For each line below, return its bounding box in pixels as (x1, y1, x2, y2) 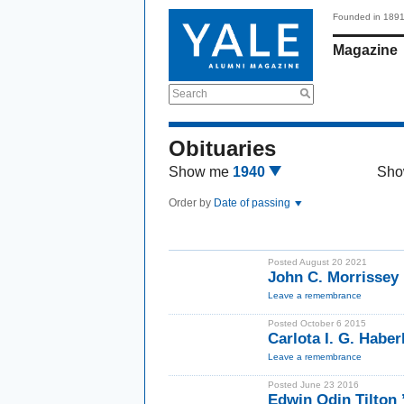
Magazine (333, 42, 398, 58)
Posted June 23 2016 (268, 380, 359, 390)
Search (172, 87, 207, 100)
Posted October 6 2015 (268, 318, 366, 328)
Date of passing (214, 197, 293, 209)
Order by (169, 197, 214, 209)
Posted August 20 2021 (268, 257, 367, 267)
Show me (169, 164, 229, 179)
